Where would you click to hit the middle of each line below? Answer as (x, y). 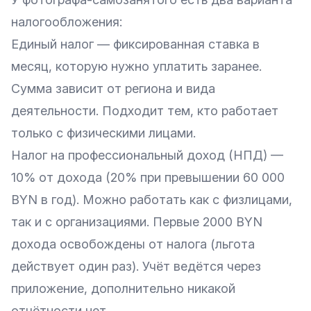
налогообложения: (67, 22)
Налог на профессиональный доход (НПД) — (147, 155)
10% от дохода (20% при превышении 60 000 (148, 177)
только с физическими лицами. (103, 133)
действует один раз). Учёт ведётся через (136, 266)
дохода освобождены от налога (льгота (133, 244)
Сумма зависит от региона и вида (113, 89)
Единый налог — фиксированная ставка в (135, 44)
